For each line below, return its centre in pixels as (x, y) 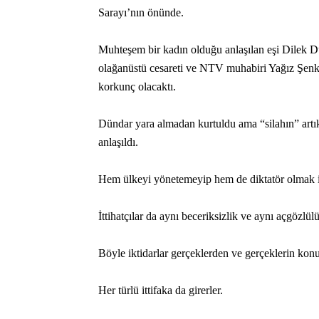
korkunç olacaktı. (137, 87)
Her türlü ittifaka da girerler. (161, 290)
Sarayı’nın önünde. (141, 12)
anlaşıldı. (118, 142)
